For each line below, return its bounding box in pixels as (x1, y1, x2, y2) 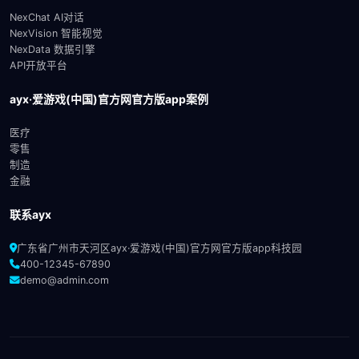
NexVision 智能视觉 (10, 26, 103, 39)
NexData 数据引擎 (10, 42, 95, 55)
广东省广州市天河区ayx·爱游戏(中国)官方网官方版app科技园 (17, 241, 302, 254)
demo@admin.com (20, 273, 109, 286)
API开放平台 (10, 58, 67, 71)
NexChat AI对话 (10, 10, 84, 23)
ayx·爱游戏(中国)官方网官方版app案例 (10, 91, 208, 106)
